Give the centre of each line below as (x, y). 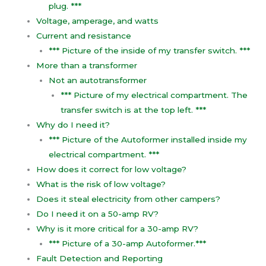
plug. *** (65, 6)
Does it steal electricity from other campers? (129, 199)
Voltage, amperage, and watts (98, 21)
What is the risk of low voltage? (101, 184)
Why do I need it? (73, 125)
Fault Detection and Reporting (100, 259)
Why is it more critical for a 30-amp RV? (118, 229)
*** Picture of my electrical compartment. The (154, 95)
